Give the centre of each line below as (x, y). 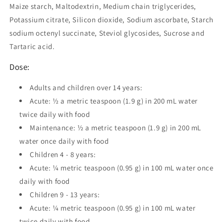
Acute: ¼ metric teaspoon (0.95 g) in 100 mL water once (122, 168)
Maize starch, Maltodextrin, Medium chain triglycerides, (103, 6)
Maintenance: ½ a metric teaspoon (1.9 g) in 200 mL (116, 128)
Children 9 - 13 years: (65, 194)
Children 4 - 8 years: (63, 154)
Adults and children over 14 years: (86, 87)
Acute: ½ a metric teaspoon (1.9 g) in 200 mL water (114, 101)
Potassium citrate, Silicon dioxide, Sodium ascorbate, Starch (112, 20)
